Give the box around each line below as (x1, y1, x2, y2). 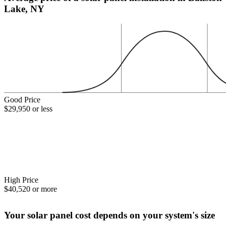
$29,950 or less (4, 104, 52, 114)
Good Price (4, 95, 40, 104)
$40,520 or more (4, 184, 57, 193)
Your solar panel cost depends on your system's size (4, 209, 215, 220)
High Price (4, 175, 38, 184)
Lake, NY (4, 3, 44, 14)
